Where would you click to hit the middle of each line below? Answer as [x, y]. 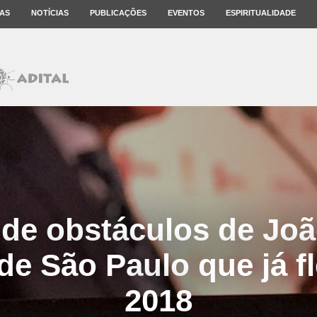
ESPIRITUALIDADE [261, 13]
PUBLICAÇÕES [118, 13]
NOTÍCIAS [50, 13]
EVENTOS [186, 13]
